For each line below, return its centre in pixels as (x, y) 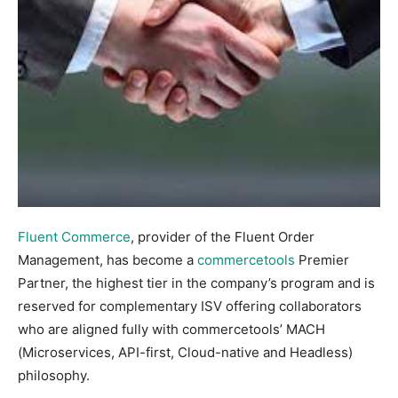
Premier (322, 259)
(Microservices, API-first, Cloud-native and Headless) (185, 352)
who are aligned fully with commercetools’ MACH (171, 329)
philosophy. (54, 375)
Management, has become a (107, 259)
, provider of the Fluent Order (223, 236)
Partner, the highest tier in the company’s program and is (196, 283)
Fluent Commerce (74, 236)
